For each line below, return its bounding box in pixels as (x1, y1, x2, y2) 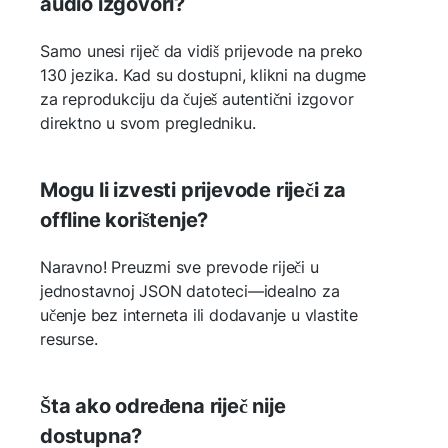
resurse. (40, 328, 98, 349)
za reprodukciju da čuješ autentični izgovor (40, 88, 354, 109)
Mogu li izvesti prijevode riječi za (40, 177, 346, 202)
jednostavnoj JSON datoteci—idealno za (40, 280, 340, 301)
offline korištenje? (40, 207, 209, 232)
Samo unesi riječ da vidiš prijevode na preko (40, 40, 364, 61)
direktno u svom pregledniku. (40, 112, 256, 133)
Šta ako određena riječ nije (40, 393, 286, 418)
